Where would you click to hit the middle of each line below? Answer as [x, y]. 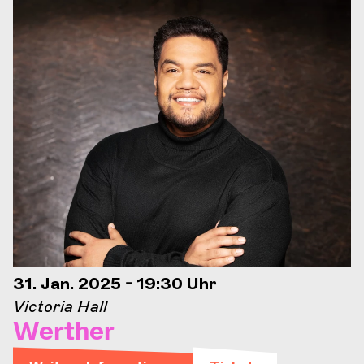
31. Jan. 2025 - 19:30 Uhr [115, 284]
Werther [64, 333]
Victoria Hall [60, 307]
